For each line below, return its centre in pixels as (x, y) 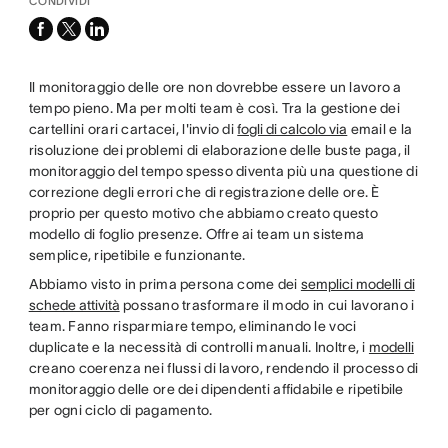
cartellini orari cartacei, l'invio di (133, 129)
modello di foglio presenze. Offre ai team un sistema (196, 234)
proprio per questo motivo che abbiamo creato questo (203, 213)
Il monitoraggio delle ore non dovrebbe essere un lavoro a (215, 87)
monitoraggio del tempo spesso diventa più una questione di (223, 171)
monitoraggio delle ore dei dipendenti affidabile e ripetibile (216, 389)
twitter (77, 48)
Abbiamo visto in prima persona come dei (164, 284)
